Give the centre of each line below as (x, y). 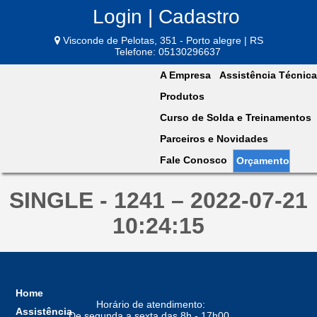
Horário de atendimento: (150, 304)
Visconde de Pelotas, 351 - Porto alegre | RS (161, 40)
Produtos (182, 96)
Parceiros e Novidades (214, 138)
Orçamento (263, 160)
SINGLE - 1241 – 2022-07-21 (158, 201)
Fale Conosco (194, 160)
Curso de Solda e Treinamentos (236, 117)
